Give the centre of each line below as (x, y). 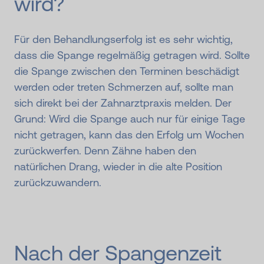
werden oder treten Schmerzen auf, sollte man (124, 87)
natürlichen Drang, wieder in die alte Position (118, 166)
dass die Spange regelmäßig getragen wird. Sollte (132, 55)
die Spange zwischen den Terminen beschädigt (127, 71)
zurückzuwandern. (58, 182)
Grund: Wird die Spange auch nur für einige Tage (130, 118)
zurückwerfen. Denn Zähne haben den (105, 150)
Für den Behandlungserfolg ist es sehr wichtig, (123, 39)
